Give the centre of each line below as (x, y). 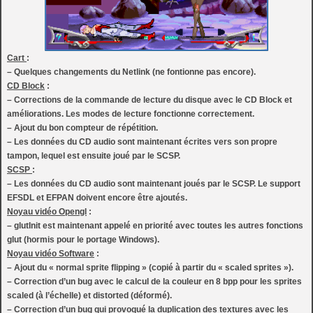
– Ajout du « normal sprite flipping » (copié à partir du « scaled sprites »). (150, 268)
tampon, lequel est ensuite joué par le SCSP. (94, 156)
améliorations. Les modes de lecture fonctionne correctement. (131, 114)
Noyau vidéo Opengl (47, 212)
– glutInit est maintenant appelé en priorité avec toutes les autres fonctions (155, 226)
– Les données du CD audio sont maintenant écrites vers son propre (142, 142)
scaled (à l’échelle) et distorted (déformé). (89, 296)
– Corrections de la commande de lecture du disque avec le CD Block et (150, 100)
